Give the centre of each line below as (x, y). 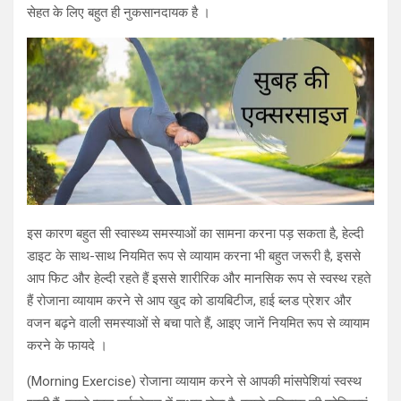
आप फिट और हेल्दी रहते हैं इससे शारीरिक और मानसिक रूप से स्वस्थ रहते (199, 278)
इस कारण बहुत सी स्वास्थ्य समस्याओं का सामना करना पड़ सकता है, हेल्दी (195, 233)
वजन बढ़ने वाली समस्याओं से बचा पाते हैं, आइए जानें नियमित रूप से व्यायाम (198, 323)
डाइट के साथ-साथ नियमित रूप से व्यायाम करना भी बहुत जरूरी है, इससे (194, 256)
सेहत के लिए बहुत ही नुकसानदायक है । (119, 13)
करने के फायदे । (67, 345)
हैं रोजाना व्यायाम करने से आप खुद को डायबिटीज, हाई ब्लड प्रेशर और (189, 300)
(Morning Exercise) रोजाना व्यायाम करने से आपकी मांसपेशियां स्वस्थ (194, 381)
